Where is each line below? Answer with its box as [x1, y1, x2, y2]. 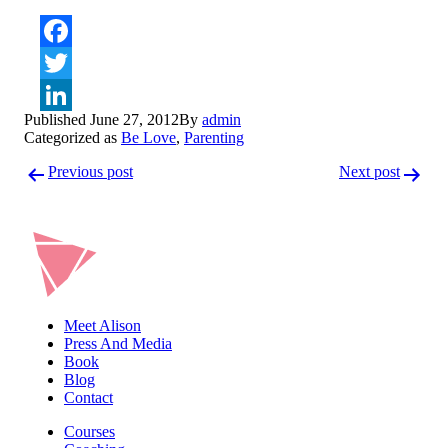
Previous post [48, 163, 133, 181]
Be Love [121, 129, 176, 147]
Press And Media [64, 335, 172, 353]
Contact [64, 389, 113, 407]
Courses [64, 423, 115, 441]
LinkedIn [224, 118, 282, 136]
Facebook [224, 54, 286, 72]
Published [24, 111, 90, 129]
